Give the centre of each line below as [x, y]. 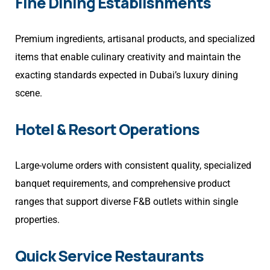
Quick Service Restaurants [109, 256]
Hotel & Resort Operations [107, 130]
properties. [37, 220]
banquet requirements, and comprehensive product [123, 184]
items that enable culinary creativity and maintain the [128, 57]
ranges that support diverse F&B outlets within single [127, 202]
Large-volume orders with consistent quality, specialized [133, 166]
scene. [29, 93]
